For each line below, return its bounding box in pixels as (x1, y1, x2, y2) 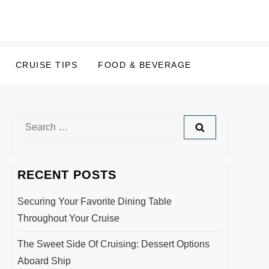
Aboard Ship (17, 256, 71, 266)
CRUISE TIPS (15, 60, 77, 70)
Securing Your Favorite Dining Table (17, 196, 172, 207)
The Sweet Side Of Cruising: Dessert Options (17, 239, 210, 249)
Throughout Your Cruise (17, 213, 119, 223)
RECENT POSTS (17, 168, 116, 181)
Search (16, 116, 47, 126)
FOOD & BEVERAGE (98, 60, 192, 70)
